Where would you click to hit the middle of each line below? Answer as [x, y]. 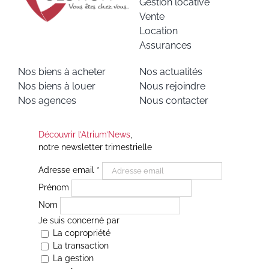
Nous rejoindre [172, 86]
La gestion [72, 258]
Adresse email [67, 170]
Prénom [55, 188]
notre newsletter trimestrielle [95, 147]
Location [158, 31]
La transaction [79, 246]
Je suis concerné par [79, 221]
